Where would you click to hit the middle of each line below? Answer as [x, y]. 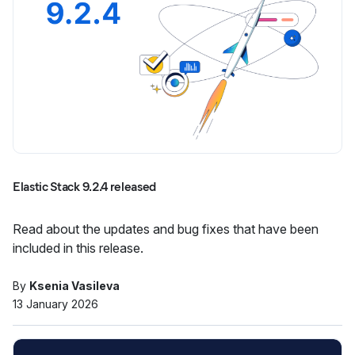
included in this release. [78, 248]
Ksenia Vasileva [74, 286]
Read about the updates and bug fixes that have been [166, 229]
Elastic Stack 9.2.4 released [85, 187]
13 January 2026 [55, 304]
